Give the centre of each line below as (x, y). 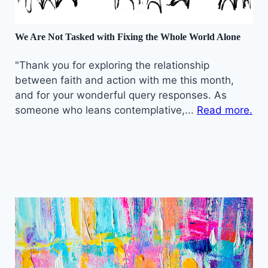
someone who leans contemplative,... (106, 110)
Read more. (225, 110)
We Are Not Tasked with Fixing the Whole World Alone (128, 36)
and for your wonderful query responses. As (121, 95)
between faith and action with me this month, (124, 80)
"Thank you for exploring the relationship (112, 65)
